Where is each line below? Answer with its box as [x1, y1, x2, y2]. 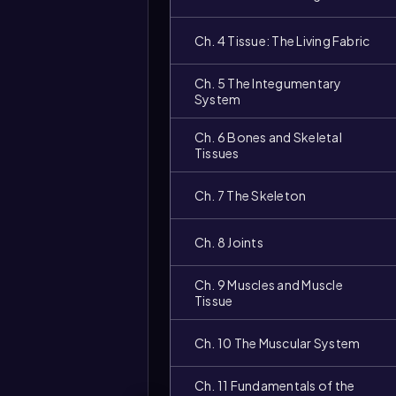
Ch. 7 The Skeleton [194, 187, 307, 203]
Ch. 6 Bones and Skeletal [194, 129, 342, 145]
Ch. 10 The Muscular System [194, 335, 361, 351]
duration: [190, 223, 244, 239]
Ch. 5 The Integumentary [194, 75, 342, 91]
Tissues [194, 145, 240, 161]
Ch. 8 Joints [194, 234, 263, 250]
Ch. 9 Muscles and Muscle [194, 277, 343, 293]
